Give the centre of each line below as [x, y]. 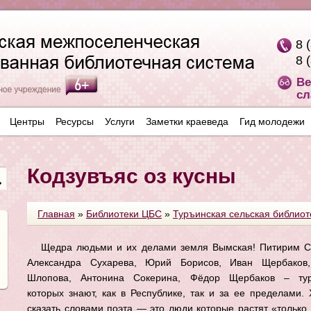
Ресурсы [75, 121]
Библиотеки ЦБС [124, 214]
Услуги [120, 121]
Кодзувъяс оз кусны [132, 176]
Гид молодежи [272, 121]
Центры [27, 121]
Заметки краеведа [187, 121]
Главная [56, 214]
